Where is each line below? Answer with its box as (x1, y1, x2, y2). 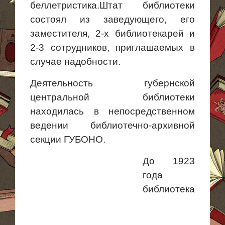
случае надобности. (30, 56, 121, 67)
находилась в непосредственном (30, 106, 195, 117)
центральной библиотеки (30, 92, 195, 102)
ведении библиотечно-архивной (30, 120, 195, 131)
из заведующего (80, 14, 164, 25)
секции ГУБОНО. (30, 134, 105, 145)
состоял (30, 14, 80, 25)
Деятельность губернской (30, 78, 195, 88)
